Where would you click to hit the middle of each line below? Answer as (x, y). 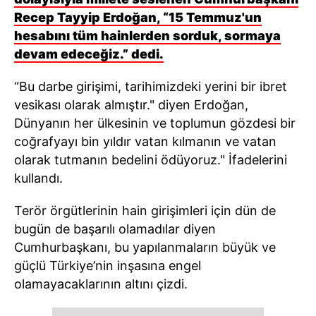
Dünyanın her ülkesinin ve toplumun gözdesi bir (155, 123)
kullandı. (38, 178)
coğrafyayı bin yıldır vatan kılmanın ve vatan (145, 141)
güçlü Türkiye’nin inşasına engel (108, 265)
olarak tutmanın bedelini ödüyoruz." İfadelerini (151, 159)
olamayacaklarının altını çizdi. (101, 284)
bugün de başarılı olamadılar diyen (115, 229)
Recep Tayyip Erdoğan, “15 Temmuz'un (138, 17)
